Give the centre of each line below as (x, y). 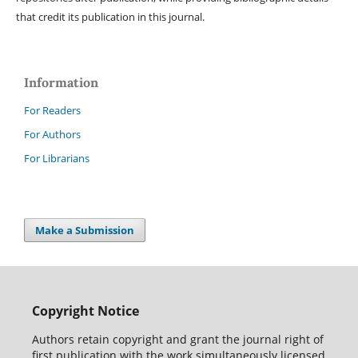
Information (61, 82)
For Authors (52, 134)
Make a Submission (85, 230)
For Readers (52, 110)
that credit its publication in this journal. (110, 16)
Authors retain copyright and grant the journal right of (177, 340)
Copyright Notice (85, 311)
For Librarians (57, 158)
